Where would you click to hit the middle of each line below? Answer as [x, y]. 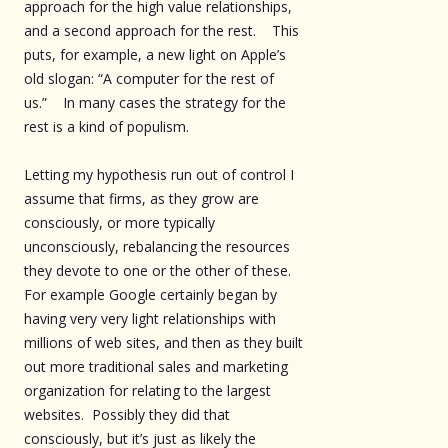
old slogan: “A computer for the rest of [149, 78]
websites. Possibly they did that [127, 414]
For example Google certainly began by [150, 294]
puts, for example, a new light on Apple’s [155, 54]
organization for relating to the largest [147, 390]
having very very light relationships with [150, 318]
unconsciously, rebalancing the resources [157, 246]
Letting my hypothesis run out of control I [159, 174]
